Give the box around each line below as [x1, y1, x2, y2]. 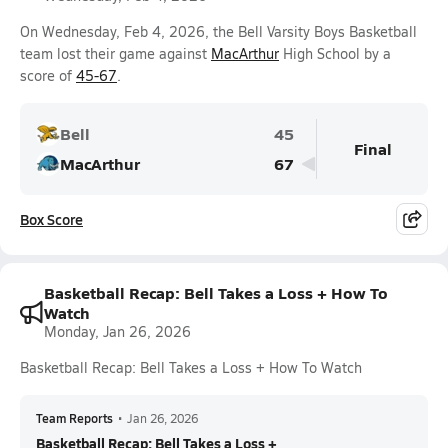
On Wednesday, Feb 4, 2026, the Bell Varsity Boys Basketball [20, 22, 417, 41]
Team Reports [36, 410, 113, 426]
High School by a [279, 44, 391, 63]
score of [20, 66, 76, 85]
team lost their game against [20, 44, 211, 63]
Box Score [20, 209, 83, 229]
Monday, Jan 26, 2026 [44, 322, 191, 341]
